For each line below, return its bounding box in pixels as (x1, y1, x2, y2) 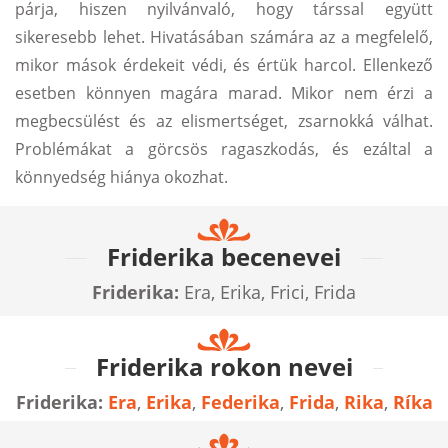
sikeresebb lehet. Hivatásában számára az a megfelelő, (15, 26, 433, 49)
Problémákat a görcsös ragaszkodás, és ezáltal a (15, 138, 433, 161)
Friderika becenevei (107, 240, 341, 274)
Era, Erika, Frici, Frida (179, 280, 356, 305)
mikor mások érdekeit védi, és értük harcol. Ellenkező (15, 54, 433, 77)
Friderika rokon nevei (95, 350, 353, 384)
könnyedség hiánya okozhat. (15, 166, 228, 189)
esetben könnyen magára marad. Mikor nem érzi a (15, 82, 433, 105)
